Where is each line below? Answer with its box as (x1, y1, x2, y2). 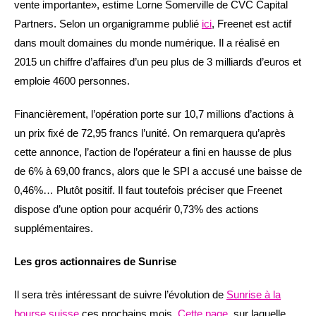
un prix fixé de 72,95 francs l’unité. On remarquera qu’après (14, 127, 286, 139)
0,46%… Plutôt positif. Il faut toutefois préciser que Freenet (14, 184, 282, 196)
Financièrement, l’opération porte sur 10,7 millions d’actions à (14, 108, 293, 120)
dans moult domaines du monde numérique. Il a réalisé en (14, 37, 279, 49)
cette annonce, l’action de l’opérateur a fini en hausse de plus (14, 146, 292, 158)
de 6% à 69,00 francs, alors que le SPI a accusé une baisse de (14, 165, 302, 177)
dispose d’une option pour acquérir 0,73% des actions (14, 203, 259, 215)
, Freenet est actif (212, 18, 291, 30)
